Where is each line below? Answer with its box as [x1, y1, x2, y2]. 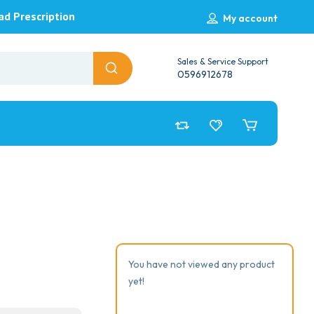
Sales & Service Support [177, 56, 269, 67]
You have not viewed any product [128, 258, 275, 271]
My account [223, 11, 278, 25]
